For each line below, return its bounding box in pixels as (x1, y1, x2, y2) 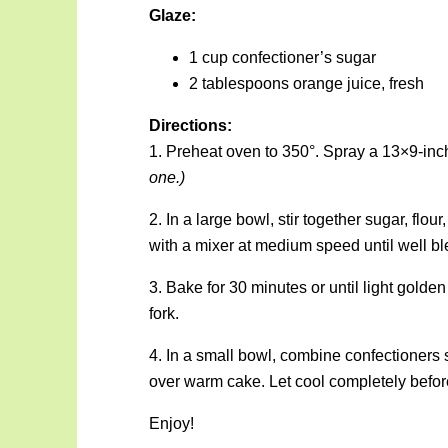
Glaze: (148, 6, 196, 24)
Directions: (148, 116, 232, 134)
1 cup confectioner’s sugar (188, 48, 376, 66)
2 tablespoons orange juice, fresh (188, 74, 424, 92)
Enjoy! (148, 414, 194, 432)
